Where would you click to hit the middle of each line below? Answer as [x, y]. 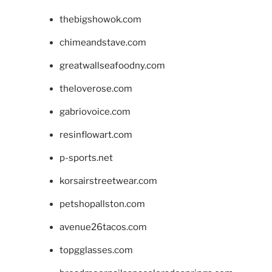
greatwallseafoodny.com [112, 65]
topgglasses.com [96, 250]
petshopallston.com [102, 204]
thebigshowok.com [100, 19]
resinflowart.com [96, 134]
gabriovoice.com [95, 111]
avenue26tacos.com [103, 227]
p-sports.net [86, 158]
